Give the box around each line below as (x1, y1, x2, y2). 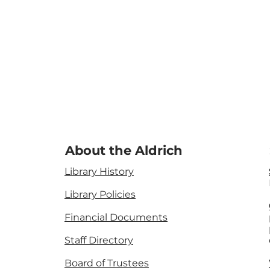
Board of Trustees (64, 257, 149, 269)
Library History (64, 166, 134, 177)
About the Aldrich (65, 143, 183, 158)
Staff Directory (64, 234, 133, 246)
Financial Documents (64, 212, 168, 223)
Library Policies (64, 189, 136, 200)
